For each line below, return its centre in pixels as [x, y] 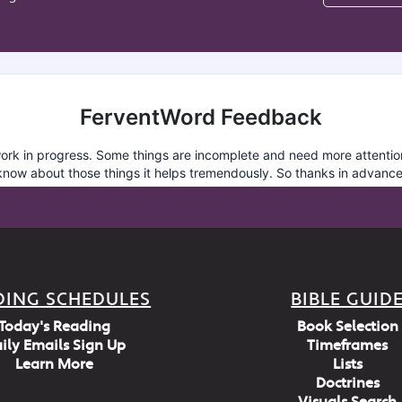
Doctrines [347, 383]
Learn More [55, 364]
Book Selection [347, 327]
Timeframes [348, 345]
